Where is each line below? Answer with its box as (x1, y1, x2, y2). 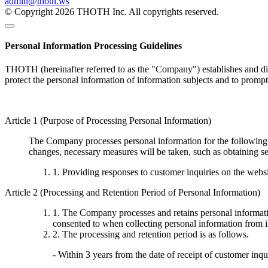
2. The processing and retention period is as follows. (53, 229, 249, 240)
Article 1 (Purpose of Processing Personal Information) (5, 115, 211, 126)
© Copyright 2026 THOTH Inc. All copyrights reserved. (5, 6, 219, 17)
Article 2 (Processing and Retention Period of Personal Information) (5, 187, 260, 198)
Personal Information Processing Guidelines (5, 41, 182, 51)
